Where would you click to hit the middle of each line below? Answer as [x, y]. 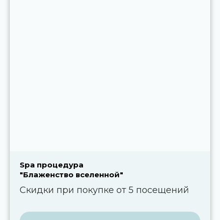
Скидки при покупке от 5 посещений [104, 190]
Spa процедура [52, 165]
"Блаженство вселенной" [71, 175]
